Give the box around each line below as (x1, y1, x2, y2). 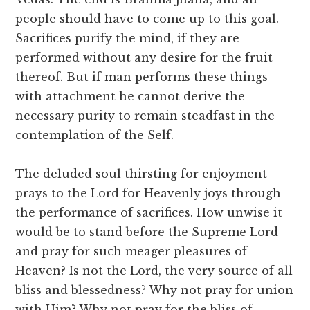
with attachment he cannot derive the (15, 89, 246, 104)
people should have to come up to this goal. (15, 12, 280, 26)
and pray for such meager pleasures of (15, 244, 248, 259)
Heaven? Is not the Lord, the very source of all (15, 264, 293, 278)
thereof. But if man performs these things (15, 70, 268, 84)
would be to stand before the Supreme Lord (15, 225, 279, 239)
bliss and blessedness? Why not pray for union (15, 283, 294, 298)
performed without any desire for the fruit (15, 51, 273, 65)
